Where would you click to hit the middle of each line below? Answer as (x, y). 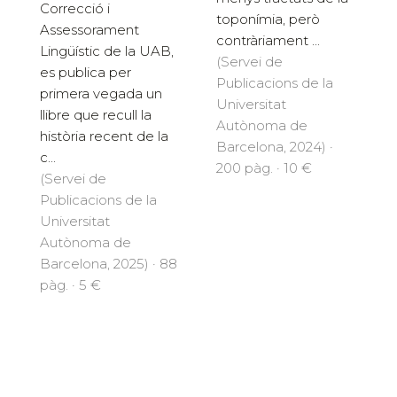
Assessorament (90, 29)
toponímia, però (268, 19)
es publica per (86, 72)
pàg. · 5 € (70, 284)
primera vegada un (101, 93)
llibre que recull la (96, 114)
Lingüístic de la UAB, (107, 51)
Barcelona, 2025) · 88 (109, 263)
